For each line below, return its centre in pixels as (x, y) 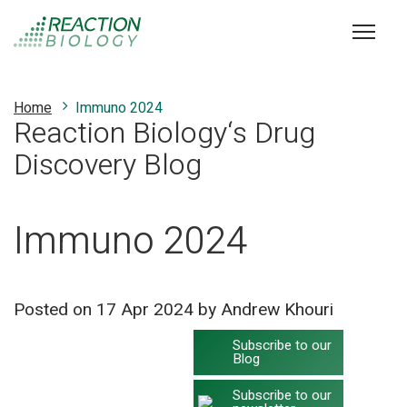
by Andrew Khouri (263, 310)
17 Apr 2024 (145, 310)
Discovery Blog (108, 165)
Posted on (55, 310)
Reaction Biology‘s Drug (164, 133)
